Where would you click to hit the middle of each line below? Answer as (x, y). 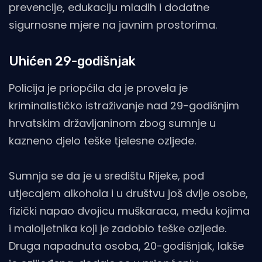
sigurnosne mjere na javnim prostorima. (113, 25)
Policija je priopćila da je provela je (98, 88)
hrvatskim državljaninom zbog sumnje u (112, 123)
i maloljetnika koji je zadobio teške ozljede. (118, 229)
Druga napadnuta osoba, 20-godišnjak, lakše (126, 246)
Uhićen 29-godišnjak (72, 61)
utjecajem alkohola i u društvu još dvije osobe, (128, 194)
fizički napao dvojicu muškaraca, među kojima (129, 211)
